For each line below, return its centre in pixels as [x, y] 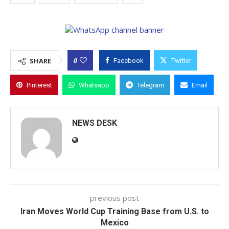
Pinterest [39, 85]
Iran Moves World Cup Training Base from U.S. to [114, 211]
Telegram [151, 85]
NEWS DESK [95, 123]
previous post [114, 198]
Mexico [114, 223]
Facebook [129, 61]
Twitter [181, 61]
